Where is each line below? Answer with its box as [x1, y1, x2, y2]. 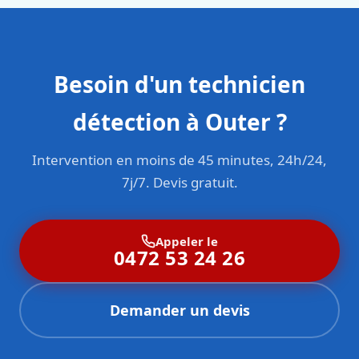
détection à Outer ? [72, 107, 287, 138]
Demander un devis [109, 301, 250, 321]
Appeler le [155, 232, 218, 249]
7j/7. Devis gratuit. [121, 173, 238, 192]
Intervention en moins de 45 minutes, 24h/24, [32, 151, 327, 170]
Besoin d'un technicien [54, 69, 305, 100]
